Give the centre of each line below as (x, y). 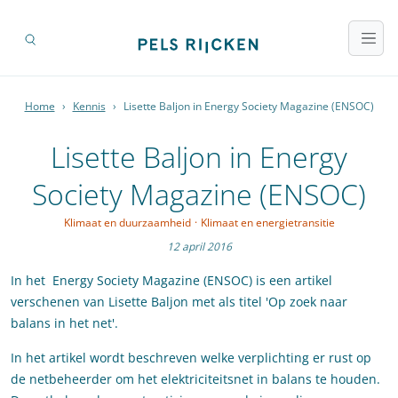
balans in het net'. (64, 323)
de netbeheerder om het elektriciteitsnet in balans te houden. (195, 379)
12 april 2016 (199, 247)
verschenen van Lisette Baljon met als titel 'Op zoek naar (179, 302)
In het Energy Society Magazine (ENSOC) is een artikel (171, 281)
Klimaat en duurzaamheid (127, 223)
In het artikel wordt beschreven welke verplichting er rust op (191, 358)
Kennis (89, 107)
